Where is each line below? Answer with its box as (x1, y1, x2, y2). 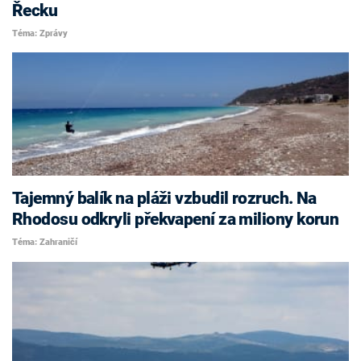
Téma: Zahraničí (12, 236, 77, 247)
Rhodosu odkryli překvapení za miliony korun (12, 210, 339, 230)
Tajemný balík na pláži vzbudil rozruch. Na (12, 189, 317, 209)
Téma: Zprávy (12, 27, 68, 39)
